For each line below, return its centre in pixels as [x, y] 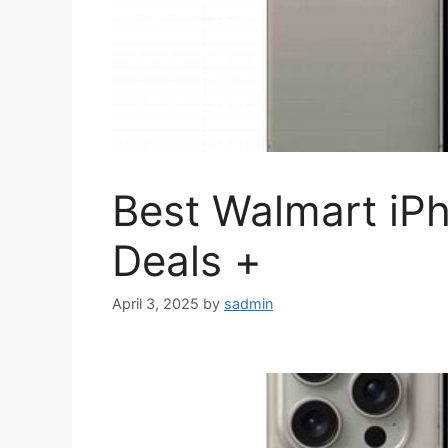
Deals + [187, 261]
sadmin [248, 304]
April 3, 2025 [155, 304]
